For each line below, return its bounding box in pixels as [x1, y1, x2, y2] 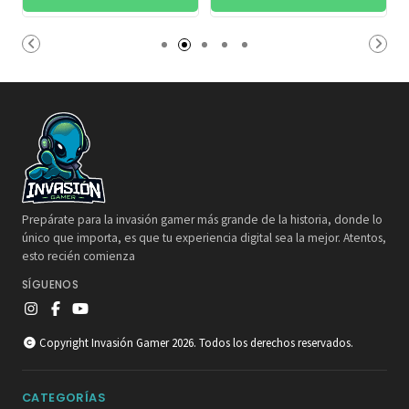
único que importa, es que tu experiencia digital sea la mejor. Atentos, [22, 229, 386, 246]
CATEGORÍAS [22, 389, 106, 405]
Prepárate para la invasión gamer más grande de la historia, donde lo [22, 211, 383, 227]
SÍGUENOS [22, 277, 79, 292]
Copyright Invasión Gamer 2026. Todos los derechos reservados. [37, 334, 353, 350]
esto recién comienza [22, 247, 135, 264]
